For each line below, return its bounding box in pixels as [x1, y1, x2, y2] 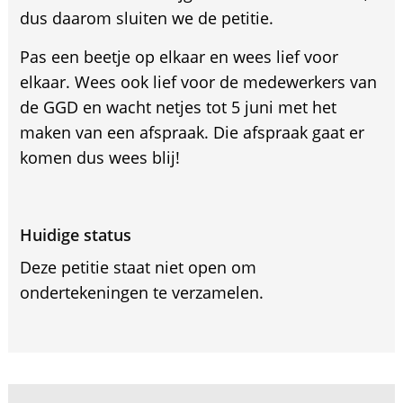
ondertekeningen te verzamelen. [19, 282, 264, 304]
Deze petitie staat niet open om [19, 256, 256, 279]
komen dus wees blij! [19, 147, 180, 169]
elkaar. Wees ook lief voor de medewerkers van [19, 71, 377, 94]
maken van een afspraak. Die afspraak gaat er [19, 121, 364, 144]
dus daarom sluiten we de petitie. [19, 7, 273, 30]
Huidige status [19, 224, 131, 246]
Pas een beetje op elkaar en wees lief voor [19, 46, 338, 68]
